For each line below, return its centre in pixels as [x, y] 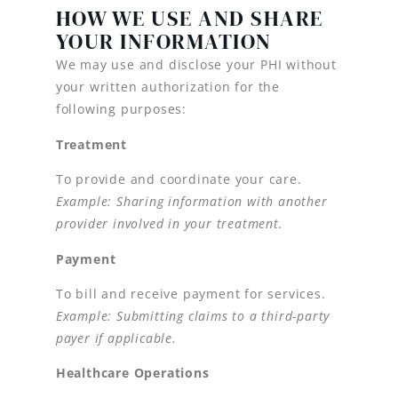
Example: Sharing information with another [191, 202]
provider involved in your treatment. [169, 224]
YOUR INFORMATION [163, 42]
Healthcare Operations [132, 373]
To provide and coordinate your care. [179, 179]
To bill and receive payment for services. [191, 293]
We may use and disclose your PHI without [196, 65]
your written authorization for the [167, 87]
